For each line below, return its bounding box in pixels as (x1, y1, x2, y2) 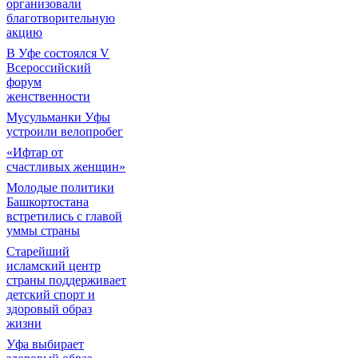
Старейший (6, 245, 70, 258)
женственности (6, 89, 90, 103)
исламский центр (6, 259, 101, 272)
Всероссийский (6, 61, 91, 74)
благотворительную (6, 11, 115, 25)
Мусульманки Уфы (6, 110, 110, 124)
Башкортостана (6, 195, 89, 209)
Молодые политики (6, 181, 114, 194)
